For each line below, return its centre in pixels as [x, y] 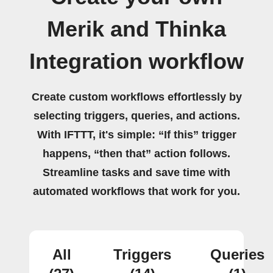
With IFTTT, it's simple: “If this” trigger [136, 135]
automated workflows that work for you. [136, 191]
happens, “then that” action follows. [136, 154]
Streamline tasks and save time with [136, 172]
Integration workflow [136, 62]
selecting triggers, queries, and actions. [136, 116]
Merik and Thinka [136, 29]
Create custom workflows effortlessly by [136, 97]
